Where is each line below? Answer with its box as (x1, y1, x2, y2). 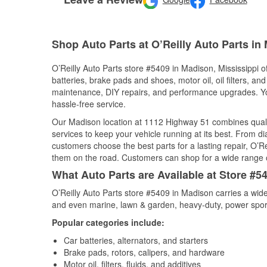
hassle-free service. (52, 98, 126, 110)
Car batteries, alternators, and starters (64, 234, 208, 246)
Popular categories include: (52, 216, 164, 228)
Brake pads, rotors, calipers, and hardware (64, 246, 225, 258)
